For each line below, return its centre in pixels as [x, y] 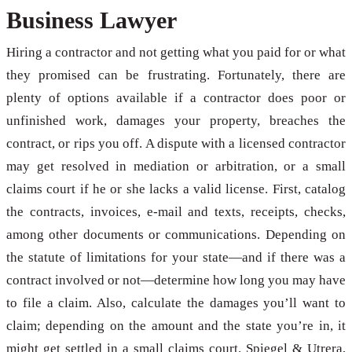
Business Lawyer [92, 20]
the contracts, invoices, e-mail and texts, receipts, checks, [176, 212]
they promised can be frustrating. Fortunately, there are [176, 75]
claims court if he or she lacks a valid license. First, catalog [176, 189]
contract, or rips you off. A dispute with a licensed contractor [176, 144]
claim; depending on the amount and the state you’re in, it [176, 326]
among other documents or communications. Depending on [176, 235]
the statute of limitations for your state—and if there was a [176, 258]
